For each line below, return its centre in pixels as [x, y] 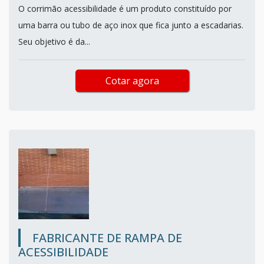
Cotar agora [132, 80]
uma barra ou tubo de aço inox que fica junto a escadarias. [131, 25]
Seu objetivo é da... [54, 41]
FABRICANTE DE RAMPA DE [107, 237]
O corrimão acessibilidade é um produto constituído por [125, 8]
